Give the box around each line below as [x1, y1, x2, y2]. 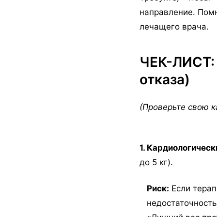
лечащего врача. [139, 22, 209, 32]
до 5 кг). [139, 157, 173, 168]
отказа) [139, 71, 190, 88]
